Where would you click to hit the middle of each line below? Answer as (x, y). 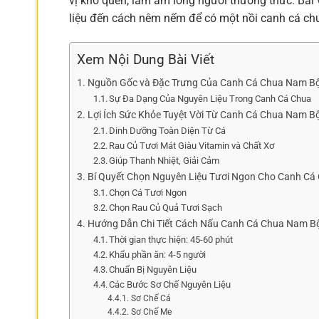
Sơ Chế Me (151, 312)
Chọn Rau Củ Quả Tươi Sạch (166, 207)
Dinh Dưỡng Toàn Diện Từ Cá (168, 130)
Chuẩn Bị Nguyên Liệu (153, 269)
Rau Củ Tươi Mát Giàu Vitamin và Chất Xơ (192, 145)
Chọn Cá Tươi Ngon (148, 192)
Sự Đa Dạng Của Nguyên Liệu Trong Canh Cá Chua (210, 98)
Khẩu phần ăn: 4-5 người (158, 254)
